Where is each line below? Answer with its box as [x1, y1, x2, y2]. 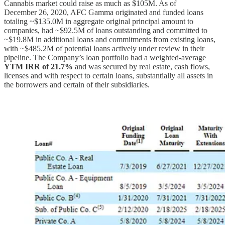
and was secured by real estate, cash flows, [73, 62, 210, 71]
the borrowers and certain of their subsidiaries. [4, 80, 152, 89]
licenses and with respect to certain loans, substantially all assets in [4, 71, 213, 80]
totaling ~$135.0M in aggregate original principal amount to [4, 17, 193, 26]
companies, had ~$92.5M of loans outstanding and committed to [4, 26, 207, 35]
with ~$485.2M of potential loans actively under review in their [4, 44, 204, 53]
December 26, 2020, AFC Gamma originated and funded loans [4, 8, 203, 17]
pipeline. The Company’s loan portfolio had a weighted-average [4, 53, 206, 62]
